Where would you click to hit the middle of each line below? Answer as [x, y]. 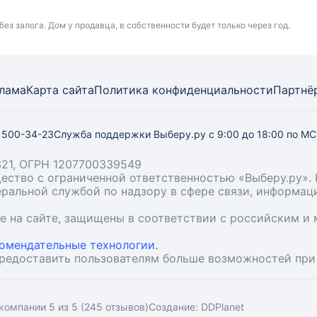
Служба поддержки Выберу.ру [131, 134]
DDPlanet [222, 307]
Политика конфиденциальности [184, 90]
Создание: [174, 307]
